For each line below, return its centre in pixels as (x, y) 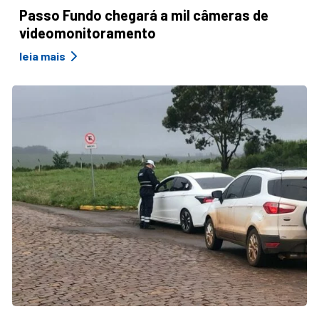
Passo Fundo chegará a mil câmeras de (144, 15)
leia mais (42, 56)
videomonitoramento (88, 32)
